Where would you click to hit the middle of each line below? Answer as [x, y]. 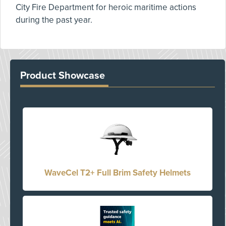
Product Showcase [63, 76]
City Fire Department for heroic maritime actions [106, 7]
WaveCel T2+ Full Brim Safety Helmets [117, 173]
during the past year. [54, 20]
